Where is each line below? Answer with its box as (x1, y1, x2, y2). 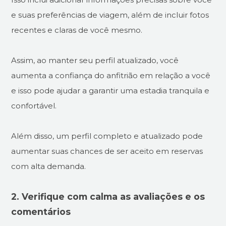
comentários (11, 206, 71, 217)
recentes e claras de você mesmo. (11, 25, 143, 35)
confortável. (11, 100, 57, 110)
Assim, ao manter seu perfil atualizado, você (11, 55, 179, 65)
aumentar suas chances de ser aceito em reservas (11, 146, 203, 156)
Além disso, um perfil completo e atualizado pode (11, 131, 203, 141)
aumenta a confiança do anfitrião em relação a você (11, 70, 211, 80)
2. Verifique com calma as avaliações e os (11, 191, 205, 202)
